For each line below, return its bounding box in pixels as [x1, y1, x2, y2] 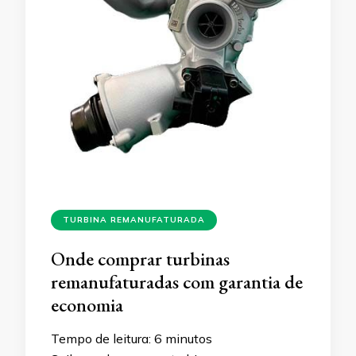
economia [51, 292, 123, 318]
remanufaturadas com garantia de [51, 269, 303, 295]
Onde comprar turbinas [51, 246, 230, 272]
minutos [165, 331, 212, 347]
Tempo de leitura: [51, 331, 151, 347]
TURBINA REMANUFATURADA [63, 215, 205, 226]
